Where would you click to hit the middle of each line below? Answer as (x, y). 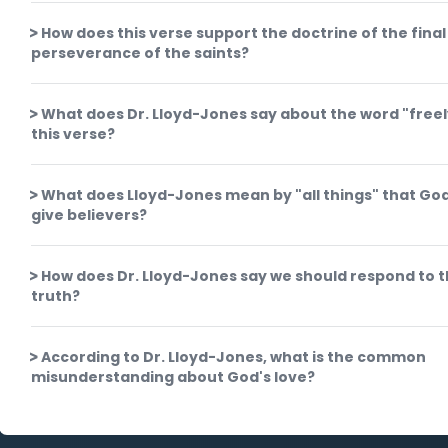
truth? (56, 296)
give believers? (89, 215)
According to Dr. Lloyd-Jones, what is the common (234, 357)
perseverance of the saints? (140, 53)
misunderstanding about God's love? (173, 377)
